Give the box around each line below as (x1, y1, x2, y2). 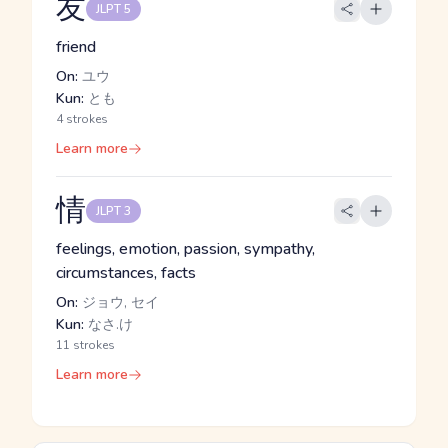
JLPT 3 (96, 203, 131, 219)
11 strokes (56, 337, 115, 353)
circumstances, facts (56, 262, 196, 284)
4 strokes (56, 111, 108, 127)
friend (56, 36, 96, 58)
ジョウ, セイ (78, 293, 159, 312)
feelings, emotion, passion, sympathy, (56, 238, 315, 260)
